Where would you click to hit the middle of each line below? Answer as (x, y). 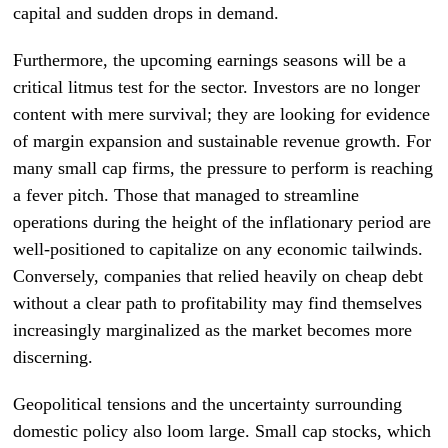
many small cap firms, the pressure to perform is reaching (223, 168)
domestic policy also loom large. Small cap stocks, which (222, 431)
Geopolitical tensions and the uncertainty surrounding (208, 404)
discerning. (53, 357)
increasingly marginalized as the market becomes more (213, 330)
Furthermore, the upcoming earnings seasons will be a (210, 60)
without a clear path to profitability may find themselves (218, 303)
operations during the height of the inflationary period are (222, 222)
